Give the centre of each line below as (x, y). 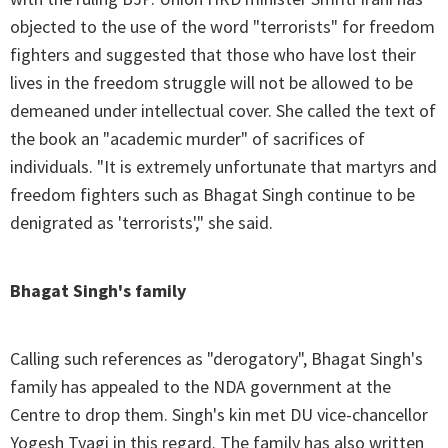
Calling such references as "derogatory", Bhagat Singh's (216, 359)
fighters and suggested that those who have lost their (213, 55)
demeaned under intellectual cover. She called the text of (223, 111)
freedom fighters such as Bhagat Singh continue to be (212, 195)
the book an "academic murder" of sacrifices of (187, 139)
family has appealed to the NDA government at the (200, 387)
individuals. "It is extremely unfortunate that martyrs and (223, 167)
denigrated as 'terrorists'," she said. (141, 223)
